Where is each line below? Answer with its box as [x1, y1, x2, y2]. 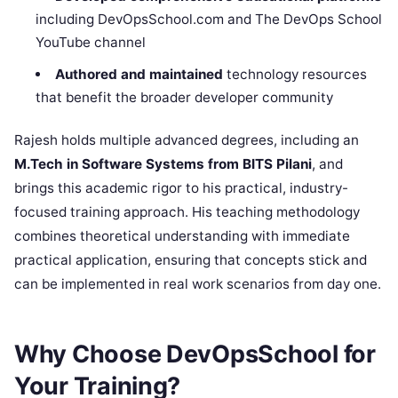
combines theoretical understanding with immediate [14, 227, 350, 244]
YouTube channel [36, 33, 147, 51]
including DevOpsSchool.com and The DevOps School [36, 10, 383, 28]
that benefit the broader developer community [36, 88, 334, 106]
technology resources [222, 65, 367, 83]
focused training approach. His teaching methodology [14, 203, 360, 220]
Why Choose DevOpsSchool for [14, 339, 376, 370]
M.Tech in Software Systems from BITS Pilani [14, 155, 312, 172]
